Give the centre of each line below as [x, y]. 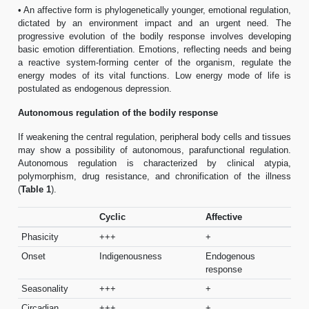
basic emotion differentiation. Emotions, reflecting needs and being [154, 49]
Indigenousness [130, 256]
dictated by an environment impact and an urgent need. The [154, 23]
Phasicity [40, 237]
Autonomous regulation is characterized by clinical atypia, [154, 163]
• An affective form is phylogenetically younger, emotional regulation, [154, 10]
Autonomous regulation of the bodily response [118, 112]
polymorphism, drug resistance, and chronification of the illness [154, 176]
